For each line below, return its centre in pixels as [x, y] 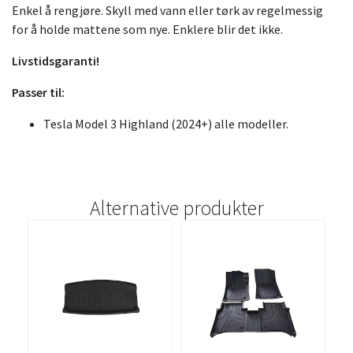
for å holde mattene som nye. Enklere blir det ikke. [147, 30]
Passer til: [38, 93]
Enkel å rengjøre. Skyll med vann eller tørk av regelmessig [167, 11]
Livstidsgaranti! [56, 61]
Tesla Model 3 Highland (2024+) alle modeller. [166, 124]
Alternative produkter [176, 208]
